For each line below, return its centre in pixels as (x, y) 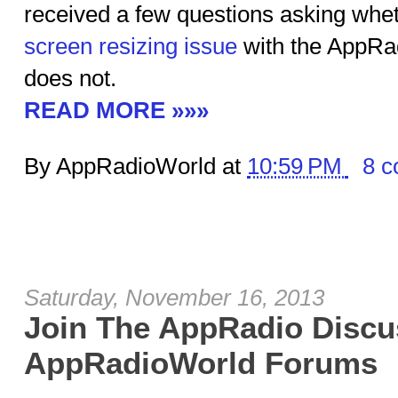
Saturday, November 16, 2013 (174, 298)
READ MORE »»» (116, 110)
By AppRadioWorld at (135, 166)
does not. (70, 78)
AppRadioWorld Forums (201, 363)
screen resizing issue (131, 46)
